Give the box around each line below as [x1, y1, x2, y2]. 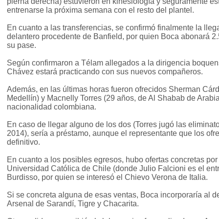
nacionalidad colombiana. [7, 103, 96, 111]
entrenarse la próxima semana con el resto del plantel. [7, 6, 194, 15]
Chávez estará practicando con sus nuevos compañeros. [7, 67, 203, 76]
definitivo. [7, 138, 40, 147]
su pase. [7, 41, 36, 50]
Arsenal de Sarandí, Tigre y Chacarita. [7, 199, 139, 208]
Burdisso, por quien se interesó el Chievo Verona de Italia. [7, 173, 208, 182]
